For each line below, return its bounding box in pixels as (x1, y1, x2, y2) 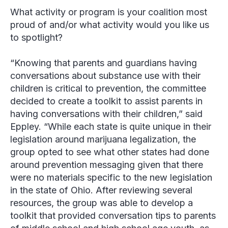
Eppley (10, 121, 39, 132)
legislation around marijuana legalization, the (10, 134, 196, 145)
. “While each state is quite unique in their (39, 121, 211, 132)
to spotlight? (10, 32, 63, 43)
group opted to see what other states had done (10, 147, 209, 158)
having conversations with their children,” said (10, 108, 203, 120)
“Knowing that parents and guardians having (10, 58, 197, 69)
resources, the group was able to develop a (10, 197, 193, 209)
